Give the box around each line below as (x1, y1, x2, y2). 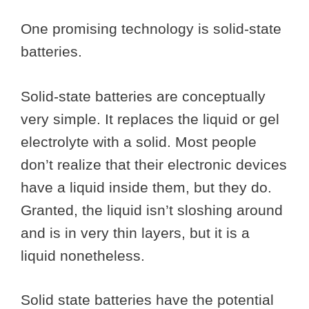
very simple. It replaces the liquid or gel (21, 110, 279, 127)
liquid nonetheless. (21, 247, 149, 263)
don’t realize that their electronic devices (21, 156, 287, 172)
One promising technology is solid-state (21, 21, 281, 37)
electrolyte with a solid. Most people (21, 133, 257, 150)
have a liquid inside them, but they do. (21, 179, 272, 195)
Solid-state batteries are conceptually (21, 88, 266, 104)
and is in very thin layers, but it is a (21, 224, 250, 241)
